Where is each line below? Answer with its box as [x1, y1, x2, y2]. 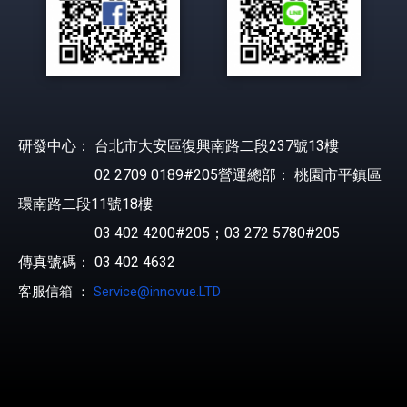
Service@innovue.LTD [94, 283, 221, 300]
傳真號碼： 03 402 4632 [18, 253, 175, 271]
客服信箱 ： [18, 283, 94, 300]
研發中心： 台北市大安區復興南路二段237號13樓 [18, 136, 339, 154]
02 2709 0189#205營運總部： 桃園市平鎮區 [18, 165, 382, 184]
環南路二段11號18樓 [18, 194, 153, 213]
